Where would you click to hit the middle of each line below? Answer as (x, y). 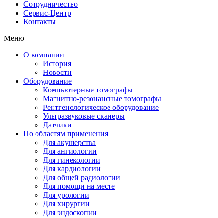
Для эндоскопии (70, 212)
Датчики (57, 125)
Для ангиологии (70, 151)
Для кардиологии (72, 169)
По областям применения (66, 134)
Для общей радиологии (82, 177)
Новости (57, 72)
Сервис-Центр (47, 13)
